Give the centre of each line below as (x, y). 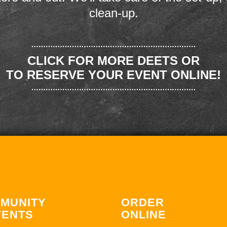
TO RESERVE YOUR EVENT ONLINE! (113, 74)
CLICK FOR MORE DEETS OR (113, 60)
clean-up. (113, 13)
